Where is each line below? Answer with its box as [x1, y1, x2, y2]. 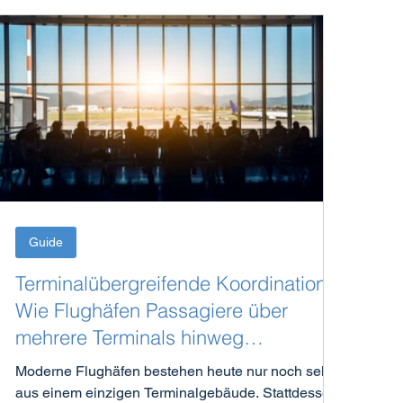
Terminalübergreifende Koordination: [15, 271, 333, 297]
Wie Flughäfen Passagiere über [15, 298, 289, 324]
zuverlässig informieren [15, 352, 218, 378]
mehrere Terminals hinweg [15, 325, 245, 351]
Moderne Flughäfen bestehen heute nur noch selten [15, 363, 345, 381]
